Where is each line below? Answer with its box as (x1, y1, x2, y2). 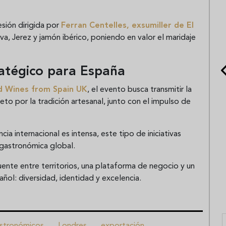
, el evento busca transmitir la (87, 85, 192, 94)
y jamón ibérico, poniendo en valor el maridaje (31, 33, 196, 42)
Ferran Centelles (61, 21, 127, 30)
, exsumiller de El (127, 21, 194, 30)
